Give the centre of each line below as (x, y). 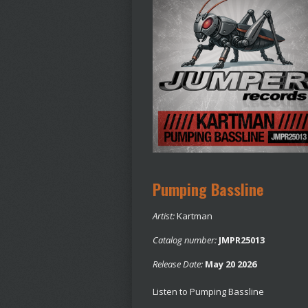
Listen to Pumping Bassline (208, 292)
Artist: (164, 216)
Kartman (194, 216)
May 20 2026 (231, 264)
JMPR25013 (242, 240)
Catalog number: (185, 240)
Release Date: (178, 264)
